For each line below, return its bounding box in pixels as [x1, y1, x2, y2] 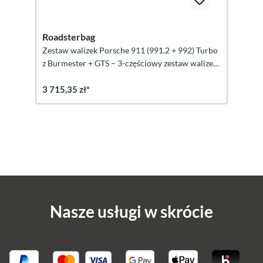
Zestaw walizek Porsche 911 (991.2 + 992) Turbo [42, 45, 218, 55]
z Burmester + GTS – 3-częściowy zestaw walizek [42, 58, 217, 68]
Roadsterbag [42, 31, 95, 42]
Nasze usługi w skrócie [50, 201, 213, 221]
